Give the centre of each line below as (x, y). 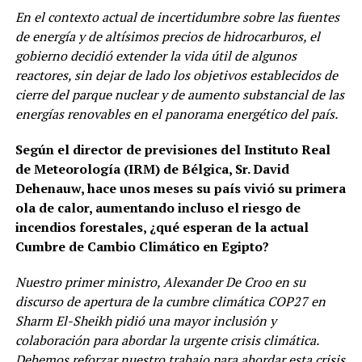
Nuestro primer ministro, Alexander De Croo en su (160, 282)
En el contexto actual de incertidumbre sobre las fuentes (177, 17)
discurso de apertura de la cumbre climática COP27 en (170, 301)
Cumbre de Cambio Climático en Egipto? (142, 246)
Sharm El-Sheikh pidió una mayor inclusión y (145, 320)
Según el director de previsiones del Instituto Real (173, 149)
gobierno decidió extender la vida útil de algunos (156, 55)
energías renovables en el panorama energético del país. (176, 114)
